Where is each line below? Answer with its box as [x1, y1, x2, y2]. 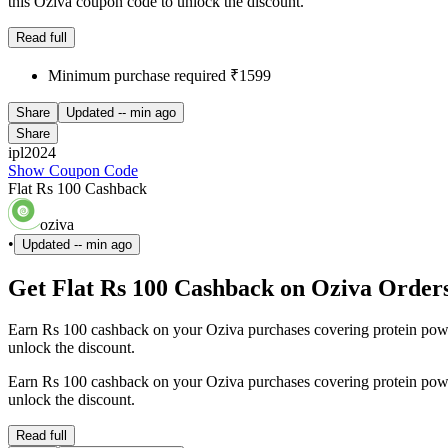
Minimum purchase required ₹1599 [48, 66, 271, 84]
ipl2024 [8, 143, 56, 161]
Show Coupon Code [8, 161, 138, 179]
